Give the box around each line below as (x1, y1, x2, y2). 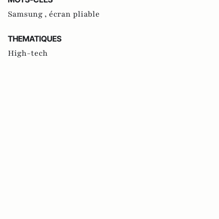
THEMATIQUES (8, 34, 62, 44)
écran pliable (49, 9, 100, 20)
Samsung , (8, 9, 49, 20)
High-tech (8, 48, 48, 59)
